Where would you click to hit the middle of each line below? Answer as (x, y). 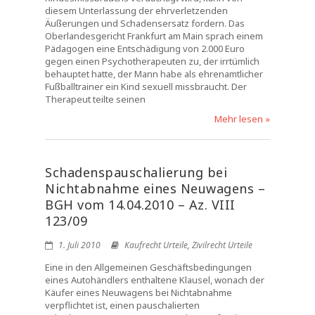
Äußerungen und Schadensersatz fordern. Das (145, 23)
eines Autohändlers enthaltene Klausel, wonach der (155, 280)
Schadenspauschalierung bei (136, 172)
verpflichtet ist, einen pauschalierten (122, 305)
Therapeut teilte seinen (95, 99)
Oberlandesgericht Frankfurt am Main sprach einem (154, 36)
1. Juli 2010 (78, 245)
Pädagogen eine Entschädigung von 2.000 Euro (145, 49)
